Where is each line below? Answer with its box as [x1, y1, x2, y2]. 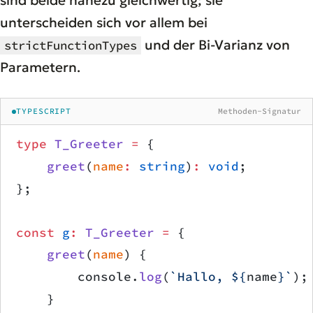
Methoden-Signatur [218, 106, 301, 117]
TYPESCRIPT [16, 106, 72, 117]
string [131, 159, 185, 175]
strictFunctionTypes [4, 38, 137, 54]
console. [16, 269, 139, 285]
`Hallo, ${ [170, 269, 247, 285]
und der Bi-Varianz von [141, 36, 290, 54]
